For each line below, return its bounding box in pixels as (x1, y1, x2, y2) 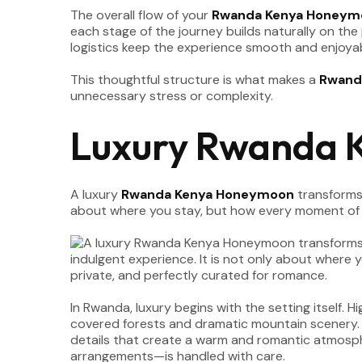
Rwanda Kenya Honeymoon (121, 186, 294, 203)
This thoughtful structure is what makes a (70, 71, 319, 88)
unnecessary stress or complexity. (70, 87, 273, 104)
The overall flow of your (70, 6, 212, 23)
